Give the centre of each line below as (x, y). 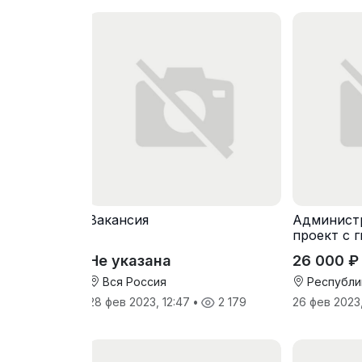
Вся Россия (133, 281)
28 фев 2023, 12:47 (141, 301)
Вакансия (118, 219)
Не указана (130, 260)
